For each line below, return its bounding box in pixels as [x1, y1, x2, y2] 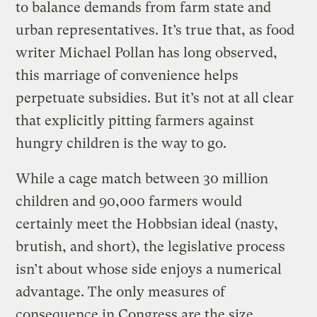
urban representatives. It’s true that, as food [16, 21, 295, 38]
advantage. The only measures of [16, 283, 226, 300]
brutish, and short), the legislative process [16, 238, 286, 255]
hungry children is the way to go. [16, 134, 227, 151]
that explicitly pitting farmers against [16, 112, 255, 129]
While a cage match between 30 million [16, 170, 269, 187]
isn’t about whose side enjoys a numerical [16, 260, 282, 277]
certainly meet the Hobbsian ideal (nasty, [16, 215, 279, 232]
